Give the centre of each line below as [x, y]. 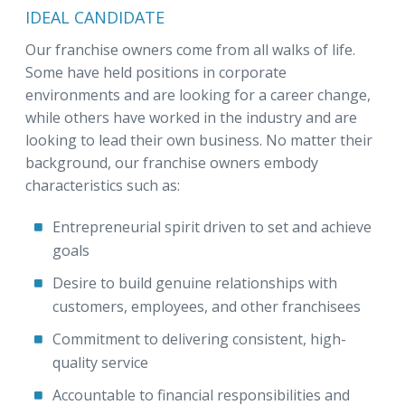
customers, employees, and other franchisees [207, 306]
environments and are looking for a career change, [198, 95]
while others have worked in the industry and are [191, 118]
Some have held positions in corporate [156, 72]
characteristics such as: [103, 185]
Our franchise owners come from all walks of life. [190, 50]
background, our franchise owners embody [172, 163]
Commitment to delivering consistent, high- [199, 339]
